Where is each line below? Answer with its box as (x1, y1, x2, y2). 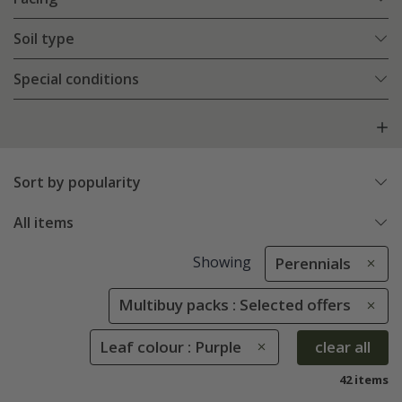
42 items (339, 371, 389, 388)
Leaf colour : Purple (100, 336, 241, 357)
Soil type (13, 29, 74, 49)
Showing (192, 252, 251, 273)
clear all (315, 336, 371, 358)
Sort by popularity (13, 172, 141, 193)
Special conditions (13, 69, 139, 90)
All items (13, 213, 74, 233)
